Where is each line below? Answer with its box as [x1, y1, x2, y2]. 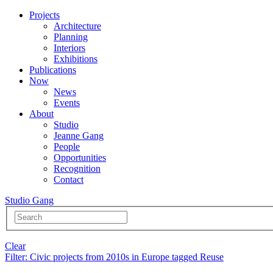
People [54, 141, 80, 152]
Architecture [54, 21, 101, 31]
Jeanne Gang [54, 130, 104, 141]
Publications [29, 65, 76, 75]
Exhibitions [54, 54, 97, 64]
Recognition [54, 163, 101, 174]
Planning [54, 32, 88, 42]
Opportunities [54, 152, 106, 163]
